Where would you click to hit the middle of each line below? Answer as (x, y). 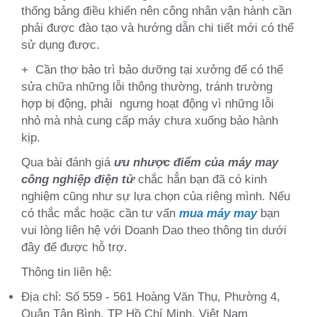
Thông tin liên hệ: (67, 271)
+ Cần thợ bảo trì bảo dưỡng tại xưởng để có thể (152, 69)
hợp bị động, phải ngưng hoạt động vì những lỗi (148, 103)
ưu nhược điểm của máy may (196, 162)
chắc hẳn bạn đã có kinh (201, 179)
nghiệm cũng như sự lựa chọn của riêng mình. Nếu (156, 196)
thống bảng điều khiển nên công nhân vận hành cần (156, 10)
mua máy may (218, 213)
